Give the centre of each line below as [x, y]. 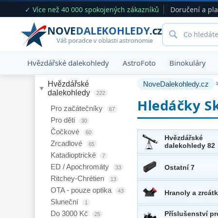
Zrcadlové [67, 143]
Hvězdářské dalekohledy [68, 63]
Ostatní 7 [180, 167]
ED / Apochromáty [81, 167]
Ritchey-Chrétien [78, 178]
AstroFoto [139, 63]
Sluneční [65, 202]
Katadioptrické [74, 155]
